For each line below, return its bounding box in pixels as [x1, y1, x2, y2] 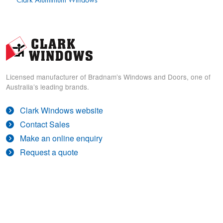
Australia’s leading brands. [6, 82, 89, 92]
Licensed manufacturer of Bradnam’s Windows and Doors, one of [6, 72, 211, 82]
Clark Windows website [20, 105, 103, 116]
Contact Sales [20, 118, 70, 130]
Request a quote [20, 146, 78, 158]
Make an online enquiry [20, 132, 103, 144]
